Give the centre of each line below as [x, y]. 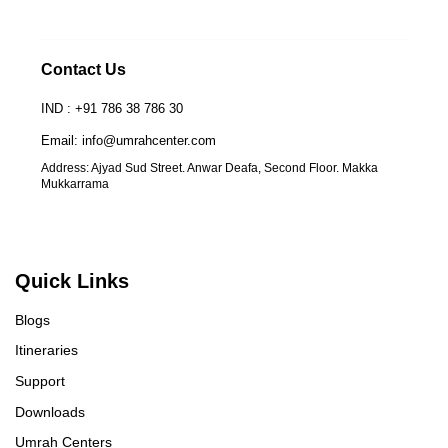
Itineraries [46, 350]
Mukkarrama [74, 184]
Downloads [50, 411]
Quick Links [72, 280]
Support [40, 381]
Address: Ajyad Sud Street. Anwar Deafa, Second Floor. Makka [209, 168]
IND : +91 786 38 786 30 [111, 109]
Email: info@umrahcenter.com [128, 141]
